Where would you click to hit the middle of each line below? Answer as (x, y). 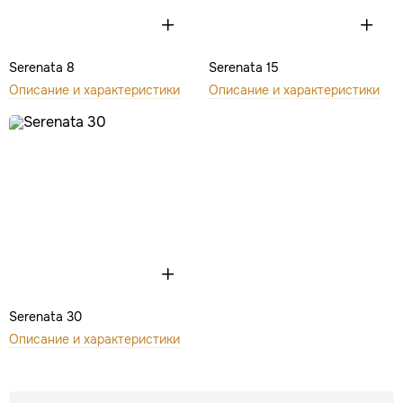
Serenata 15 (243, 67)
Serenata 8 (42, 67)
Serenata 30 (45, 316)
